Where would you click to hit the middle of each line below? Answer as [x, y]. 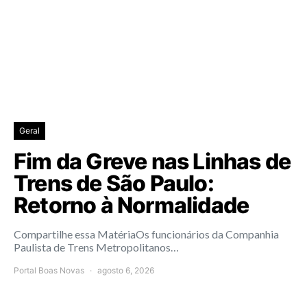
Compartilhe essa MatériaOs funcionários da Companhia [146, 234]
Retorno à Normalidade [132, 206]
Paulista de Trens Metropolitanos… [96, 247]
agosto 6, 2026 [126, 271]
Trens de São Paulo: [114, 184]
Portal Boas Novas [49, 271]
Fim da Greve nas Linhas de [152, 162]
